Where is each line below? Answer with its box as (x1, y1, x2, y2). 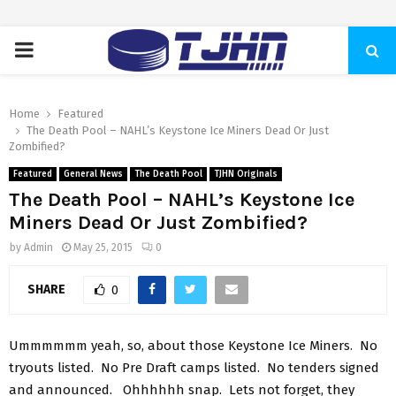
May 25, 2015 (73, 241, 133, 254)
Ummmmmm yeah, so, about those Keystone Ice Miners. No (9, 337, 377, 354)
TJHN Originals (214, 169, 278, 179)
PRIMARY (13, 37, 97, 62)
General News (64, 169, 123, 179)
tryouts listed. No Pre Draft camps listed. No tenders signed (9, 359, 379, 376)
